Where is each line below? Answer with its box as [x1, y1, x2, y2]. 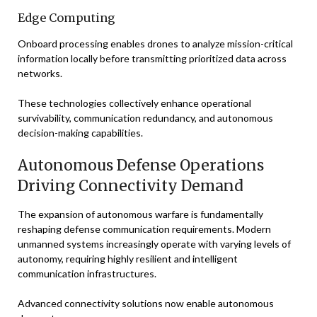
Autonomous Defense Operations [18, 156, 264, 175]
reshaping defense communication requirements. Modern [18, 223, 271, 235]
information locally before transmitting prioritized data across [18, 52, 287, 64]
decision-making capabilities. [18, 127, 143, 139]
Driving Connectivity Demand [18, 176, 243, 195]
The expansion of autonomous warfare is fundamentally [18, 208, 263, 220]
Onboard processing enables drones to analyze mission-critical [18, 38, 293, 50]
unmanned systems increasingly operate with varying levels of [18, 238, 291, 250]
